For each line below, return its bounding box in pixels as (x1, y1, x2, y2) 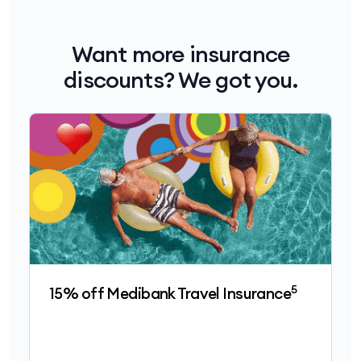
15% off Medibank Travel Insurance (49, 284, 292, 304)
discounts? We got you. (64, 65, 297, 95)
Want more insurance (71, 39, 290, 69)
